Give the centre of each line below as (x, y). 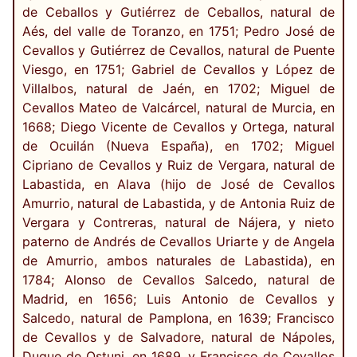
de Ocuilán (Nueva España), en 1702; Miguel (178, 146)
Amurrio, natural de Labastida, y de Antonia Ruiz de (178, 204)
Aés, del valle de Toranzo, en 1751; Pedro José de (178, 31)
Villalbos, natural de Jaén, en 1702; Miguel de (178, 89)
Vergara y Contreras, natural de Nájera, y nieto (178, 223)
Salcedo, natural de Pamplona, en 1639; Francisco (178, 318)
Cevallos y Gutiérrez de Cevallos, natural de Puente (178, 51)
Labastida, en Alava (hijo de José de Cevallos (178, 184)
